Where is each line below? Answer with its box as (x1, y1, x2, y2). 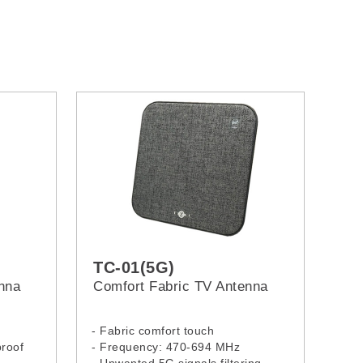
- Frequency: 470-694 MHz (92, 340, 240, 354)
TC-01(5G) (93, 258, 175, 277)
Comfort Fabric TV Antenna (93, 279, 268, 295)
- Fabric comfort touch (92, 324, 214, 338)
